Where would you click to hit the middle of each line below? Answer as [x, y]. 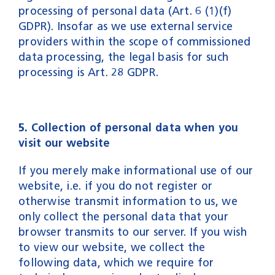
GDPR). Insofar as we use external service [126, 26]
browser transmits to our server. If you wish [132, 232]
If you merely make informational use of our [136, 170]
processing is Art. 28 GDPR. [88, 72]
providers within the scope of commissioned [134, 41]
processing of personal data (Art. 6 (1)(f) [125, 11]
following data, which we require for [116, 262]
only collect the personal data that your [123, 216]
